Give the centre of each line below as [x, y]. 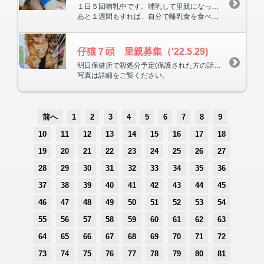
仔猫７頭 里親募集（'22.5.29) [143, 51]
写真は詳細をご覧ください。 [123, 75]
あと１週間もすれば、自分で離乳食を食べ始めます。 [144, 16]
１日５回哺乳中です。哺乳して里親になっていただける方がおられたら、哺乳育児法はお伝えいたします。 [215, 6]
